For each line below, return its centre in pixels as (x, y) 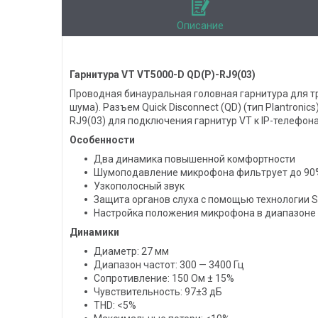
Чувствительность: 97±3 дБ (158, 292)
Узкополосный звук (139, 186)
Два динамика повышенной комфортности (194, 159)
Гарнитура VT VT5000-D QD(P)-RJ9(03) (163, 75)
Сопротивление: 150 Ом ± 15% (164, 279)
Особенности (102, 140)
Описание (200, 26)
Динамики (94, 232)
